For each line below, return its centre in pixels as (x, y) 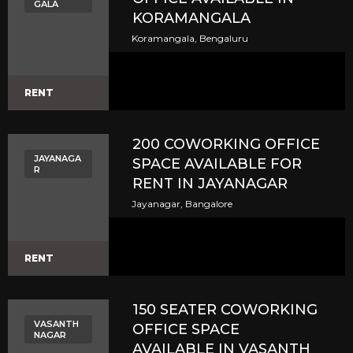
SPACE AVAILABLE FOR (217, 164)
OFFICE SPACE (186, 329)
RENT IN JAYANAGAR (210, 184)
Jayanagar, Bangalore (182, 204)
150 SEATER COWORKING (225, 310)
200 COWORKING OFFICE (227, 144)
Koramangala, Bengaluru (190, 38)
